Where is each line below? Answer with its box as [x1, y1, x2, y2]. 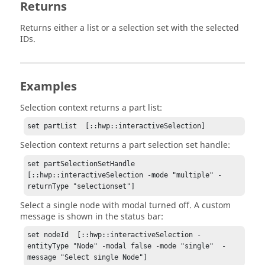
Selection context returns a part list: [20, 102, 162, 114]
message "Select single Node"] [27, 253, 148, 261]
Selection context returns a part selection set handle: [20, 139, 230, 152]
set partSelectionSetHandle [27, 159, 135, 168]
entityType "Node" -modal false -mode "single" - [27, 242, 227, 250]
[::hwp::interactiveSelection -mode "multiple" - [27, 170, 222, 179]
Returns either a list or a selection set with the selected [20, 22, 239, 34]
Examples [20, 78, 77, 95]
